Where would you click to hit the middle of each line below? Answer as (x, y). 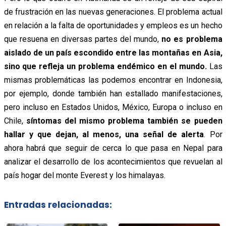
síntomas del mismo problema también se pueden (123, 121)
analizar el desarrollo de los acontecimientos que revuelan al (113, 162)
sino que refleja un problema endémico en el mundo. (105, 67)
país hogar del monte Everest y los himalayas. (84, 176)
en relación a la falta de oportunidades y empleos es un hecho (113, 26)
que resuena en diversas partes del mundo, (83, 39)
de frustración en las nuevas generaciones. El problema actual (113, 12)
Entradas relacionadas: (58, 205)
